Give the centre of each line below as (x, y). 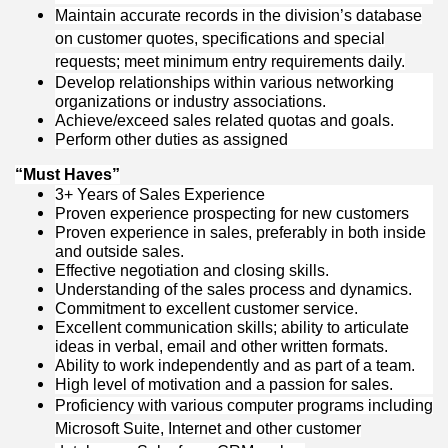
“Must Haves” (67, 175)
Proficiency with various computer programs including (244, 406)
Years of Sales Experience (171, 195)
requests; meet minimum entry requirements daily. (230, 62)
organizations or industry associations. (190, 102)
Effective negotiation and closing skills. (192, 271)
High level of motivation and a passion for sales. (224, 385)
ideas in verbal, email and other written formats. (221, 347)
